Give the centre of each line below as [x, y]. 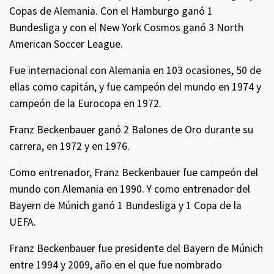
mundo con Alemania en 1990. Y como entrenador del [130, 189]
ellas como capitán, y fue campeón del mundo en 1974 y [135, 87]
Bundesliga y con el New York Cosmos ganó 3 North [126, 28]
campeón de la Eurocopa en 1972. [85, 103]
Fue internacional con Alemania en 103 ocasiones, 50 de [135, 70]
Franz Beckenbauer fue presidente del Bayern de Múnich [136, 248]
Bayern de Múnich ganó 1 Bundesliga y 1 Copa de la [125, 206]
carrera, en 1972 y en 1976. [69, 146]
